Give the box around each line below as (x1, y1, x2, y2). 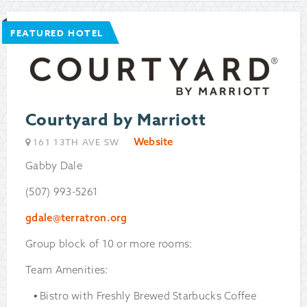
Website (133, 135, 173, 149)
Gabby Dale (25, 159, 82, 173)
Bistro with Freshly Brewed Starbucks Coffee (40, 289, 256, 303)
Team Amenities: (25, 263, 109, 277)
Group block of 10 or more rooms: (25, 237, 193, 251)
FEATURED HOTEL (10, 27, 103, 40)
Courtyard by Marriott (25, 108, 206, 133)
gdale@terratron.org (25, 211, 127, 225)
